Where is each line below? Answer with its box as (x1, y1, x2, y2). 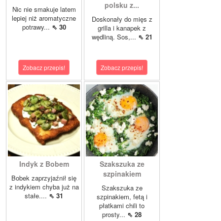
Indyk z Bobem (19, 158, 69, 169)
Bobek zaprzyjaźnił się (11, 173, 76, 183)
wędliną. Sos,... (91, 32, 138, 41)
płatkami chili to (99, 200, 145, 210)
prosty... (102, 209, 127, 219)
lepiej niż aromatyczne (12, 13, 76, 23)
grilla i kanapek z (98, 23, 146, 33)
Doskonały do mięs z (91, 14, 152, 24)
